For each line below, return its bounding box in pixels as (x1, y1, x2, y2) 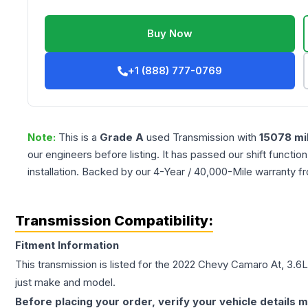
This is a (58, 131, 100, 144)
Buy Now (147, 27, 193, 41)
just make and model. (15, 276, 115, 289)
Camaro (231, 258, 268, 272)
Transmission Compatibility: (15, 212, 213, 230)
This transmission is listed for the (15, 258, 173, 272)
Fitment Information (15, 239, 119, 252)
